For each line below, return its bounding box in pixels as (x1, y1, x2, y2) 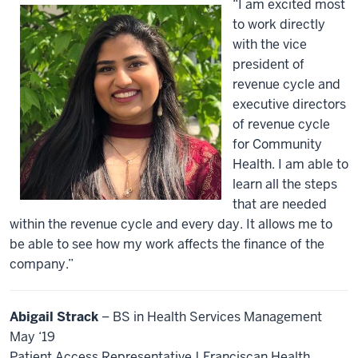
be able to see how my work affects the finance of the (10, 236, 324, 253)
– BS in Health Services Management (98, 308, 322, 325)
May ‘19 (10, 328, 55, 345)
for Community (232, 136, 322, 153)
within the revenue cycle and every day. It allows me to (10, 216, 332, 233)
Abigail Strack (10, 308, 98, 325)
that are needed (232, 196, 327, 213)
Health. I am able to (232, 156, 348, 173)
